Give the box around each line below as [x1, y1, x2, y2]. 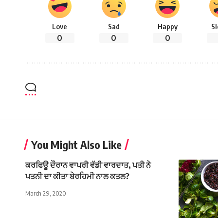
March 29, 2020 [25, 189, 66, 198]
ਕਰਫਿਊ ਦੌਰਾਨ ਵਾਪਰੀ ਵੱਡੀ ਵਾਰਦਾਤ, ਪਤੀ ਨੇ [25, 160, 151, 170]
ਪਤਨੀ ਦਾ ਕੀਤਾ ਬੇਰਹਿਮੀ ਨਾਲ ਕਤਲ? [25, 171, 129, 182]
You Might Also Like [31, 138, 122, 152]
